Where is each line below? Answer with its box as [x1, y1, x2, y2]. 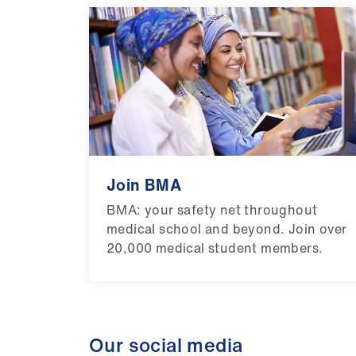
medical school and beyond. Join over [106, 219, 347, 238]
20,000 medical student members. [106, 238, 323, 257]
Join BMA [106, 172, 182, 196]
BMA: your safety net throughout [106, 199, 318, 219]
